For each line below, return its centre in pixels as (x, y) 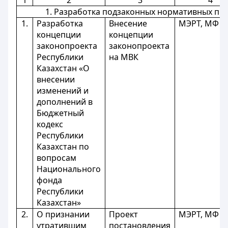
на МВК (124, 57)
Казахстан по (63, 147)
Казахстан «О (63, 68)
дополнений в (65, 102)
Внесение (128, 23)
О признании (63, 214)
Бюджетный (61, 113)
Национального (69, 169)
